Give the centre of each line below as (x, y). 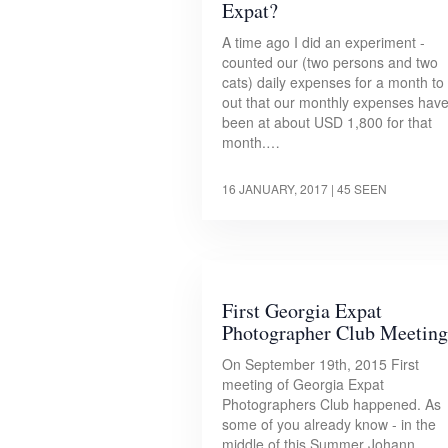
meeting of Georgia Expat (303, 384)
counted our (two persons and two (330, 62)
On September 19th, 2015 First (320, 364)
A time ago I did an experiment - (323, 42)
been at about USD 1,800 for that (327, 122)
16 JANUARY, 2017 (275, 189)
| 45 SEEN (359, 189)
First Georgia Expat (302, 311)
